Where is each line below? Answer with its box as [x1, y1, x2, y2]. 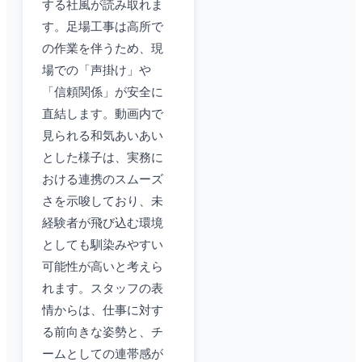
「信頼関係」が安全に [42, 86, 163, 99]
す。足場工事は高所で [42, 20, 163, 34]
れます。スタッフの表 [42, 282, 163, 296]
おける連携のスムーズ [42, 173, 163, 187]
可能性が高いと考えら [42, 260, 163, 274]
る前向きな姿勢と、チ [42, 326, 163, 339]
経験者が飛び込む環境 [42, 217, 163, 230]
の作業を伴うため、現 [42, 42, 163, 56]
